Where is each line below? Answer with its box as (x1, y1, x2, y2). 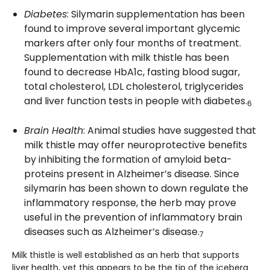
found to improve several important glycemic (24, 22, 240, 36)
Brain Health (24, 124, 83, 137)
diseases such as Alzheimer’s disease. (24, 225, 199, 239)
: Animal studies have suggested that (83, 124, 256, 137)
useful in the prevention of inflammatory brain (24, 210, 242, 224)
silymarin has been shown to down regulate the (24, 181, 248, 195)
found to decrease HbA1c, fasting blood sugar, (24, 65, 240, 79)
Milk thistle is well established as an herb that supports (12, 249, 239, 261)
